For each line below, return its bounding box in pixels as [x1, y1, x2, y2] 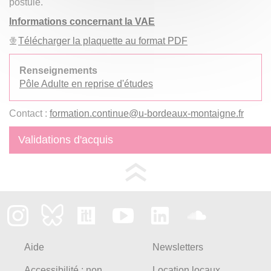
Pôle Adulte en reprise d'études [19, 78, 153, 89]
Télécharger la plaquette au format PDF [18, 35, 188, 46]
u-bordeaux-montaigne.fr [139, 108, 244, 119]
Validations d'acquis [18, 133, 113, 146]
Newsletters [152, 241, 203, 252]
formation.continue [50, 108, 129, 119]
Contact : [9, 108, 50, 119]
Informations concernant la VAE [9, 16, 155, 27]
